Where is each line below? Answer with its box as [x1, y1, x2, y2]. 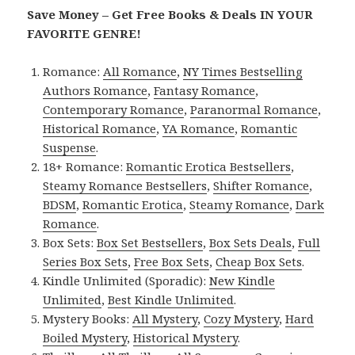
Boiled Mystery [43, 329, 128, 345]
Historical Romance [43, 120, 157, 136]
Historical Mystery [133, 329, 239, 345]
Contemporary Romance [43, 101, 185, 117]
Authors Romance [43, 82, 148, 98]
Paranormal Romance [190, 101, 319, 117]
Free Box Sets [134, 253, 210, 269]
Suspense [43, 139, 97, 155]
